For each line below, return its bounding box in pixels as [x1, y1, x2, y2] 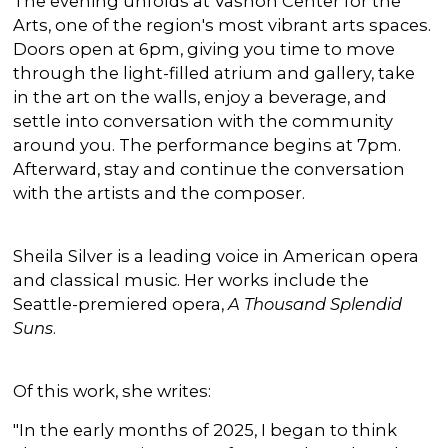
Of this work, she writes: [13, 380, 212, 401]
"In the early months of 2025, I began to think [13, 419, 398, 440]
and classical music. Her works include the [13, 269, 370, 290]
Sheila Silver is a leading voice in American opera [13, 245, 420, 266]
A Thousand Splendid [228, 293, 403, 314]
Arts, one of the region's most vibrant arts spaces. [13, 14, 432, 35]
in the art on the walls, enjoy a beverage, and [13, 86, 388, 107]
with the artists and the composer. [13, 182, 306, 203]
